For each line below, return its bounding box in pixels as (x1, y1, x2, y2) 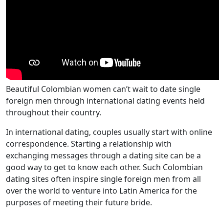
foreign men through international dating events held (6, 95, 205, 106)
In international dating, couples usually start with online (6, 127, 212, 137)
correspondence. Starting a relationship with (6, 138, 172, 149)
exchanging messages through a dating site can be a (6, 150, 201, 161)
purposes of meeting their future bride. (6, 197, 152, 208)
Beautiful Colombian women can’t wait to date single (6, 84, 200, 94)
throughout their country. (6, 107, 101, 118)
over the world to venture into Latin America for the (6, 185, 197, 196)
